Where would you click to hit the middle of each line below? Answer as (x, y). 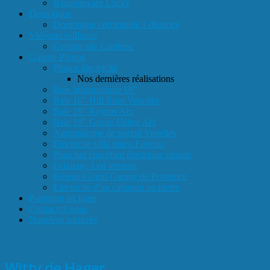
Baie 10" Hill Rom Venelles (106, 100)
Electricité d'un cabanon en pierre (116, 187)
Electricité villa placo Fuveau (108, 144)
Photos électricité (85, 68)
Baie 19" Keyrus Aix (93, 111)
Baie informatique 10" (95, 89)
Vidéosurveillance (63, 35)
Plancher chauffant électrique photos (122, 155)
